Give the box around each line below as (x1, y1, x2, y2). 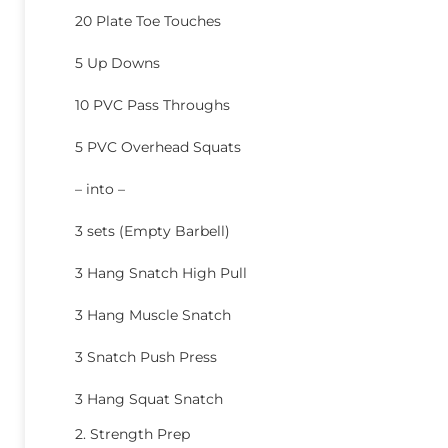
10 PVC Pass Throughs (75, 96, 230, 114)
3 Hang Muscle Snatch (75, 306, 231, 324)
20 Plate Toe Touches (75, 12, 221, 30)
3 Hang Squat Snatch (75, 390, 223, 408)
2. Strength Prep (75, 425, 190, 444)
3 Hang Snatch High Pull (75, 264, 247, 282)
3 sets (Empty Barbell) (75, 222, 230, 240)
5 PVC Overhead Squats (75, 138, 241, 156)
